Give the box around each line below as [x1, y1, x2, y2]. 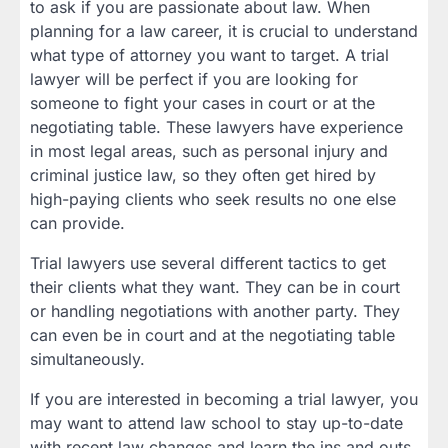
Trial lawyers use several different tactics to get [30, 252, 386, 273]
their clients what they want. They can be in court [30, 276, 400, 297]
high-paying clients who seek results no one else [30, 188, 396, 209]
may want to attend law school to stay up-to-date [30, 412, 403, 433]
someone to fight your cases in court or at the [30, 92, 375, 113]
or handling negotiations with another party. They [30, 300, 400, 321]
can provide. [30, 212, 125, 233]
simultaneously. [30, 348, 145, 369]
